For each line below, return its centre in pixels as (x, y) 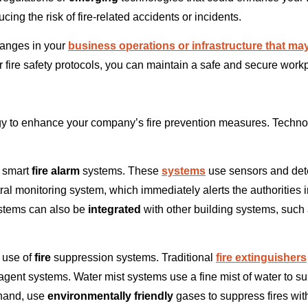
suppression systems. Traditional (133, 258)
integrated (114, 210)
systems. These (121, 171)
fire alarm (54, 171)
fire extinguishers (261, 258)
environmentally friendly (110, 296)
